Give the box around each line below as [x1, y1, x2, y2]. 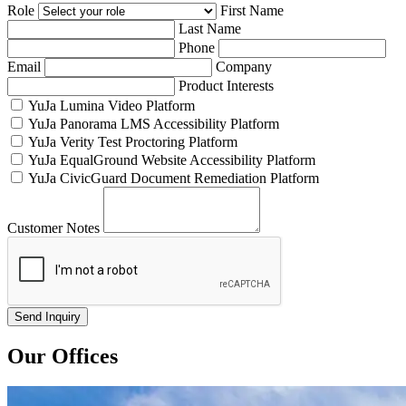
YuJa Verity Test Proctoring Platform [28, 133, 237, 150]
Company [216, 58, 272, 74]
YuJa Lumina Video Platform [28, 97, 195, 113]
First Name [220, 2, 284, 18]
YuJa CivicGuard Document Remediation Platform [28, 169, 319, 186]
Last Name [179, 20, 241, 36]
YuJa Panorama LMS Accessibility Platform [28, 115, 279, 131]
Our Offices [7, 343, 118, 368]
